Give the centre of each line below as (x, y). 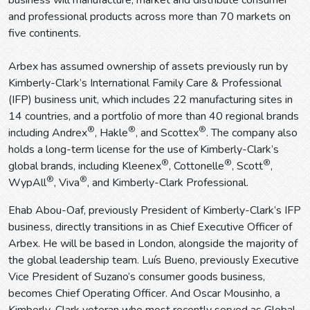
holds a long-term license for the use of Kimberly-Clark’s (144, 150)
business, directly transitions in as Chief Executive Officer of (150, 227)
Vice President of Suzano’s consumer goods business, (137, 277)
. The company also (252, 133)
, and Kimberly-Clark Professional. (168, 183)
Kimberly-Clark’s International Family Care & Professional (145, 83)
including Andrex (48, 133)
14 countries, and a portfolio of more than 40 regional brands (154, 117)
